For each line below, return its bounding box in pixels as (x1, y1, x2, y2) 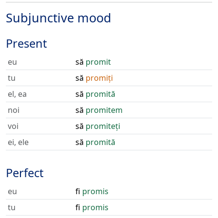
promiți (86, 73, 113, 83)
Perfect (6, 165, 43, 181)
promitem (86, 105, 123, 115)
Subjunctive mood (6, 9, 111, 26)
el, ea (8, 89, 27, 99)
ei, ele (8, 137, 29, 147)
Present (6, 36, 47, 51)
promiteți (86, 121, 120, 131)
